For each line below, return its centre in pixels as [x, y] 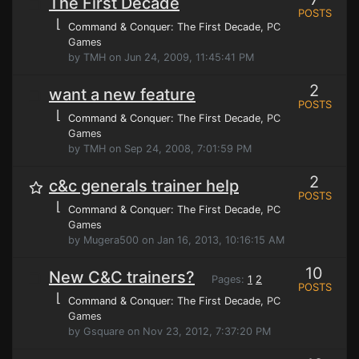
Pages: [226, 279]
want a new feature [122, 95]
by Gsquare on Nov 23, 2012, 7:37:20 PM [169, 331]
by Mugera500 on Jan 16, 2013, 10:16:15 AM [176, 240]
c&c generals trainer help [144, 186]
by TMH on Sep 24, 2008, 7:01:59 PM [160, 149]
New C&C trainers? [122, 277]
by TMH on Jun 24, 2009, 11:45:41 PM [161, 57]
